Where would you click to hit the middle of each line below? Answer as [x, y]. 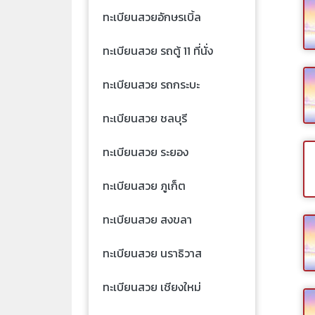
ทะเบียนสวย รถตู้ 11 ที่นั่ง [158, 50]
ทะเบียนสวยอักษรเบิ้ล [152, 17]
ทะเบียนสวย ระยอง [146, 152]
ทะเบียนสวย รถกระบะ [151, 84]
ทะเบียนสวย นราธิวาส [152, 253]
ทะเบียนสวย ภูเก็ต [144, 185]
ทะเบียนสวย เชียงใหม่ [152, 287]
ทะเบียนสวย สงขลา [147, 219]
